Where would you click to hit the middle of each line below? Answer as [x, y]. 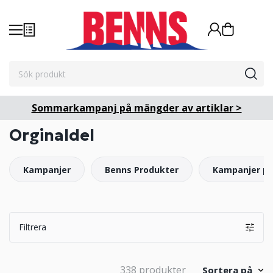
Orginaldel [52, 135]
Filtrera [33, 227]
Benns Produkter [142, 170]
